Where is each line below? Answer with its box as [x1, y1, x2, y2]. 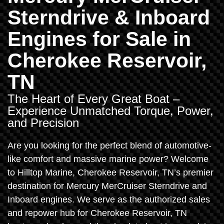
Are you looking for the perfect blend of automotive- [7, 140, 211, 150]
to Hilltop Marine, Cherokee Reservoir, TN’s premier [7, 167, 213, 177]
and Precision [7, 115, 79, 129]
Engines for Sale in [7, 27, 191, 50]
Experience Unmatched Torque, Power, [7, 103, 213, 117]
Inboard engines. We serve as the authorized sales [7, 194, 210, 204]
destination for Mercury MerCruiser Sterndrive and [7, 180, 207, 191]
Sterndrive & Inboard [7, 5, 210, 29]
